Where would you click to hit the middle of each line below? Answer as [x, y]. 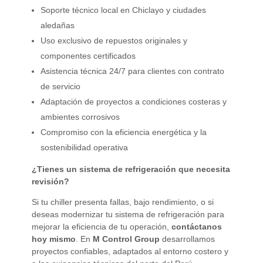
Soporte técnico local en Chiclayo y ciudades [124, 10]
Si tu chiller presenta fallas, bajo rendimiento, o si [122, 202]
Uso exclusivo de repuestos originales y [114, 40]
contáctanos [196, 226]
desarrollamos [187, 239]
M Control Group [126, 239]
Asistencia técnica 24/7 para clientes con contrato [133, 71]
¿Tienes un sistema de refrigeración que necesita [131, 169]
